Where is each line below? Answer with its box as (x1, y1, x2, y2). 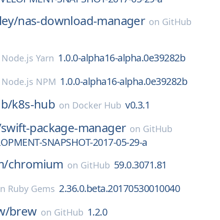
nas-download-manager (18, 12, 145, 28)
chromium (8, 156, 63, 172)
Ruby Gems (8, 183, 55, 194)
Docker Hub (72, 99, 122, 111)
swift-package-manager (1, 119, 126, 136)
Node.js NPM (1, 76, 56, 87)
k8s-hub (12, 96, 55, 112)
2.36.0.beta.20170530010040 (59, 182, 180, 195)
